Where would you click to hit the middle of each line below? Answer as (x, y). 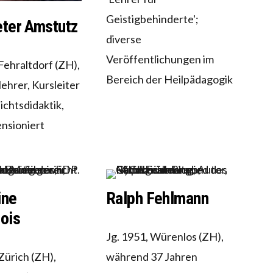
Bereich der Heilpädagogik (169, 79)
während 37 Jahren (151, 257)
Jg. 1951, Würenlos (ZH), (165, 237)
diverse (123, 39)
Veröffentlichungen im (160, 59)
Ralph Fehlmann (157, 199)
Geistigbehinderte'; (152, 19)
